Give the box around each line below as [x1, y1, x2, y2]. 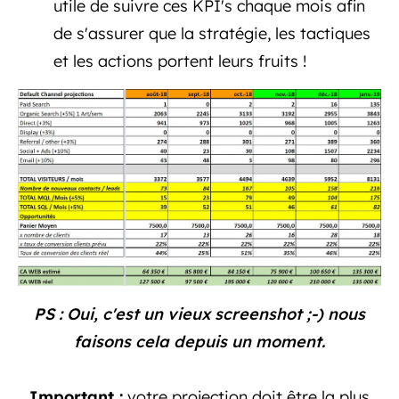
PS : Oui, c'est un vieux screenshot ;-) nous [34, 304, 365, 324]
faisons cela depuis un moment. [74, 331, 325, 352]
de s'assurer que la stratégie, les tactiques [53, 22, 370, 44]
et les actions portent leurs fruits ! [53, 50, 311, 71]
